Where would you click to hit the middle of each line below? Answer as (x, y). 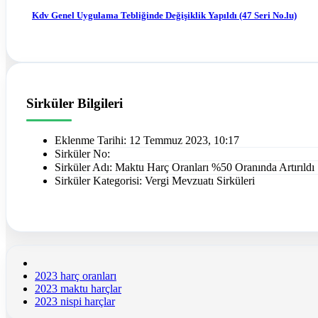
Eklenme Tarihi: (92, 141)
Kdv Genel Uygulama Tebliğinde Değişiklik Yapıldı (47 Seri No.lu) (164, 16)
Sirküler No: (82, 154)
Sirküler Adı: (85, 168)
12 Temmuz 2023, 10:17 (184, 141)
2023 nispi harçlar (75, 302)
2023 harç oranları (76, 276)
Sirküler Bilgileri (75, 104)
